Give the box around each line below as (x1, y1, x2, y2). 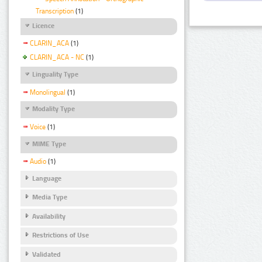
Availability (32, 212, 65, 220)
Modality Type (32, 105, 75, 113)
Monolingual (30, 88, 65, 96)
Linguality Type (32, 70, 78, 79)
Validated (32, 250, 61, 258)
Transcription (36, 7, 74, 16)
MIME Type (32, 139, 66, 148)
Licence (32, 22, 54, 30)
